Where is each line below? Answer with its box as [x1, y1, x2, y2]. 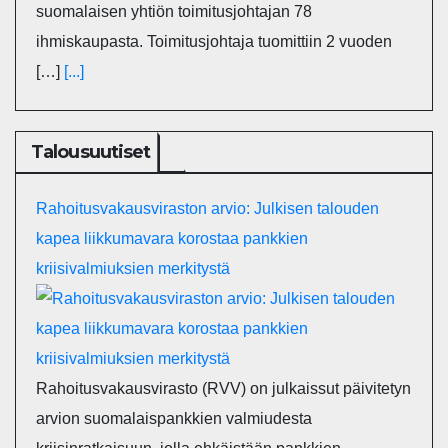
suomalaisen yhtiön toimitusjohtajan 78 [36, 3, 312, 21]
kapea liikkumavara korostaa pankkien [36, 229, 308, 247]
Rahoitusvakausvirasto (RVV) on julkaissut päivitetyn [36, 379, 411, 397]
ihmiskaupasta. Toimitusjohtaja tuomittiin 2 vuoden [36, 33, 392, 51]
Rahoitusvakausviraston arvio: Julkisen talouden [36, 199, 379, 217]
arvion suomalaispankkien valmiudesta [36, 409, 312, 427]
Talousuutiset [31, 140, 151, 163]
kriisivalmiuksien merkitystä [36, 259, 230, 277]
